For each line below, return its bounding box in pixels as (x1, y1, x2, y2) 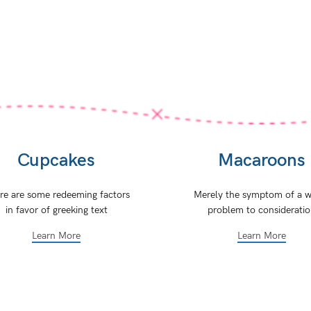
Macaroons (217, 150, 305, 172)
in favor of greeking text (5, 204, 108, 217)
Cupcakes (17, 150, 96, 172)
